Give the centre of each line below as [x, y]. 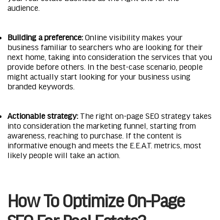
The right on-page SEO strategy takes [145, 115]
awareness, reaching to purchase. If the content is [95, 135]
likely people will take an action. [66, 154]
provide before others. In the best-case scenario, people [105, 66]
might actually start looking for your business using [99, 76]
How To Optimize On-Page [96, 200]
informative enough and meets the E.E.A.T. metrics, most [104, 145]
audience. [25, 7]
